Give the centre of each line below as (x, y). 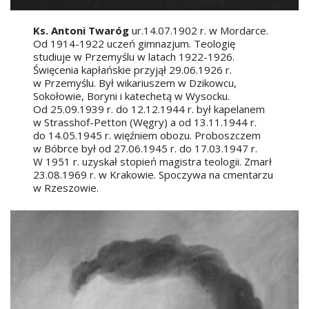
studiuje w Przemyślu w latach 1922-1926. (134, 57)
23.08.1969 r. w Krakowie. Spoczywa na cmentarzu (153, 175)
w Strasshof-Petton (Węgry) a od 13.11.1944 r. (145, 122)
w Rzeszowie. (66, 188)
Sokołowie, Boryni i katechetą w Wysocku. (132, 96)
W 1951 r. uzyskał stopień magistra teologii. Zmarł (153, 162)
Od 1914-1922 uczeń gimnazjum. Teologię (134, 44)
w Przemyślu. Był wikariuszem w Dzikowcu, (135, 83)
